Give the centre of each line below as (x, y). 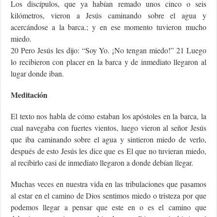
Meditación (29, 95)
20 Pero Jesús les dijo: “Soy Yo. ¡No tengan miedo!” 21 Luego (108, 50)
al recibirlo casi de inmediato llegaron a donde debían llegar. (102, 163)
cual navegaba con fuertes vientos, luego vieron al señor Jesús (108, 128)
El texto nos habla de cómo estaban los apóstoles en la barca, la (108, 116)
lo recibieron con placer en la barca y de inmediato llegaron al (108, 62)
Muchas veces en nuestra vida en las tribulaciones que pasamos (108, 184)
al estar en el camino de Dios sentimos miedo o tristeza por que (108, 196)
